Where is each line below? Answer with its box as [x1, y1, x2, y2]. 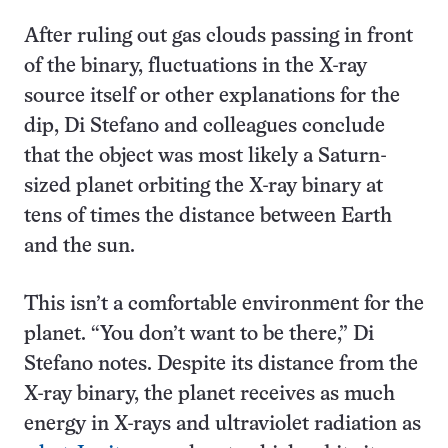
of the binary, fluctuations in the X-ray [24, 57, 367, 76]
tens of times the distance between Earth [24, 207, 392, 226]
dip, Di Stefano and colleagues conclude [24, 117, 385, 136]
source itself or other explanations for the [24, 87, 400, 106]
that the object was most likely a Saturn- [24, 147, 387, 166]
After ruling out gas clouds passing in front [24, 27, 413, 46]
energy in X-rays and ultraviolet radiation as [24, 415, 421, 434]
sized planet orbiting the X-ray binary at [24, 177, 383, 196]
